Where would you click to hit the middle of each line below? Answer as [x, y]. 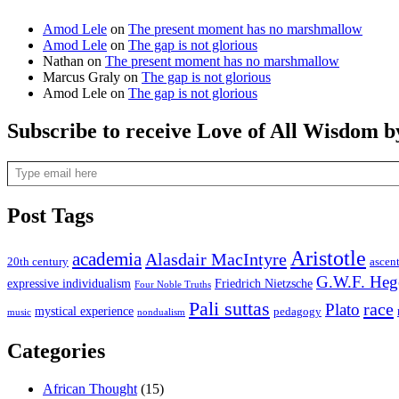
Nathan [63, 61]
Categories [56, 351]
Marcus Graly [81, 77]
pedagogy [297, 312]
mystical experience [84, 312]
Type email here [18, 159]
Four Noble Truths [173, 285]
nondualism [161, 312]
